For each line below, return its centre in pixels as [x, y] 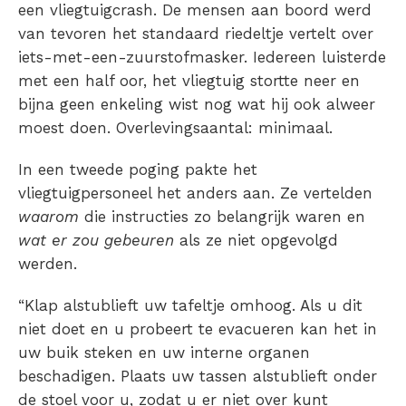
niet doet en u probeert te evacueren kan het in [198, 329]
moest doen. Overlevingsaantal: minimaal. [175, 127]
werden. [48, 263]
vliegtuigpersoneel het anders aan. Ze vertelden [195, 193]
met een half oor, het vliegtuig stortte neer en [189, 80]
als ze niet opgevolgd [259, 240]
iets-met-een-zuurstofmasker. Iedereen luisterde [202, 57]
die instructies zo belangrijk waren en [225, 216]
